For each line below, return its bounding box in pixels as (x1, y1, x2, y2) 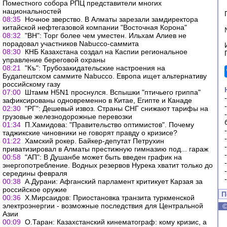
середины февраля (3, 169, 67, 177)
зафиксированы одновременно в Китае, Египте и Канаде (3, 96, 192, 104)
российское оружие (3, 185, 67, 194)
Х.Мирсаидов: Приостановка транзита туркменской (25, 194, 195, 202)
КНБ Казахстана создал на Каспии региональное (25, 48, 187, 56)
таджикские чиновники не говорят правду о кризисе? (3, 129, 177, 137)
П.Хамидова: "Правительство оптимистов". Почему (25, 121, 194, 129)
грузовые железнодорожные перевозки (3, 112, 132, 121)
